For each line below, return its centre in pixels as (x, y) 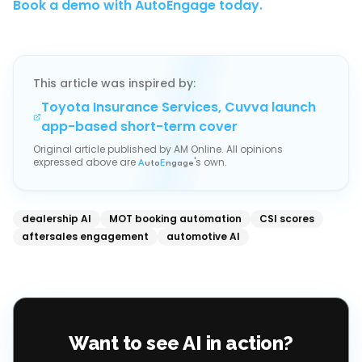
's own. (210, 162)
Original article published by (103, 149)
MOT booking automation (175, 219)
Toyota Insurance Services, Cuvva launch (178, 107)
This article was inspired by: (114, 83)
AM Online (198, 149)
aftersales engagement (85, 236)
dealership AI (57, 219)
